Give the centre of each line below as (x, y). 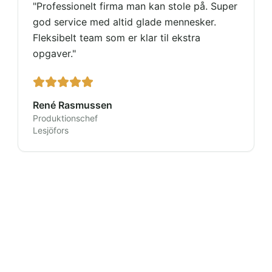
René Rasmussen (73, 105)
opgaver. (53, 53)
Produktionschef (66, 118)
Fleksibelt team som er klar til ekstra (117, 38)
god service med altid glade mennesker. (125, 22)
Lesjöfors (51, 130)
